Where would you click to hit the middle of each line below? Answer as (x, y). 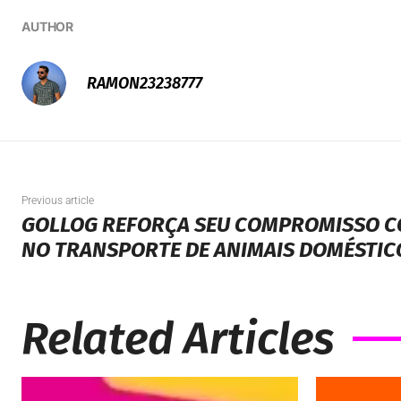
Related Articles (178, 338)
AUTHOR (48, 26)
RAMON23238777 (145, 83)
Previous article (58, 200)
